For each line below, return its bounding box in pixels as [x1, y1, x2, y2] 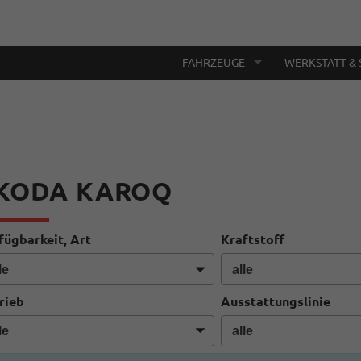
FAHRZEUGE [182, 56, 245, 69]
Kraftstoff [221, 232, 285, 247]
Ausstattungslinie [221, 293, 331, 309]
